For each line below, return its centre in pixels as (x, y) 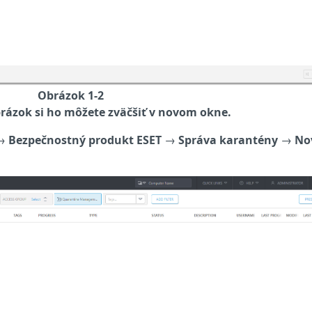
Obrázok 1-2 (71, 95)
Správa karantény (228, 140)
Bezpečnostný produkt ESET (85, 140)
